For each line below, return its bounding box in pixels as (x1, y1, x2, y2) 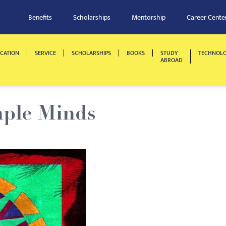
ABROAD (160, 55, 183, 65)
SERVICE (35, 48, 56, 58)
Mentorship (132, 12, 165, 23)
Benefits (28, 12, 52, 23)
